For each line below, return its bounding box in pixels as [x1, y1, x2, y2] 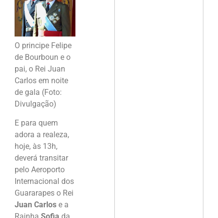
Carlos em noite [15, 76, 68, 86]
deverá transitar [15, 153, 68, 163]
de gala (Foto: [15, 88, 62, 97]
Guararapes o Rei [15, 188, 73, 198]
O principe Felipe [15, 41, 72, 51]
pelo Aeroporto [15, 164, 65, 174]
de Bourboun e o [15, 53, 71, 62]
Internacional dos [15, 176, 74, 186]
